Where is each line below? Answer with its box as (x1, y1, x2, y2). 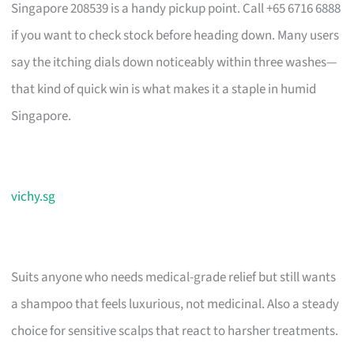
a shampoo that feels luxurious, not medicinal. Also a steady (11, 294, 340, 314)
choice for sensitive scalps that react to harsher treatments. (11, 321, 339, 341)
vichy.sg (11, 186, 56, 206)
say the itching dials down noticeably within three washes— (11, 52, 338, 72)
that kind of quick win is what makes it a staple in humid (11, 79, 317, 99)
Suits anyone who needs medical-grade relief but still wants (11, 267, 337, 287)
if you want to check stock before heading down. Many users (11, 25, 340, 45)
